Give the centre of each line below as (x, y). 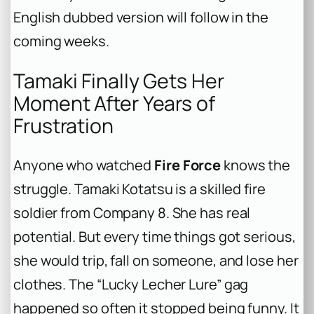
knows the (256, 165)
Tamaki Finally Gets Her (119, 81)
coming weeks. (61, 41)
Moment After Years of (114, 103)
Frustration (63, 125)
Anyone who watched (84, 165)
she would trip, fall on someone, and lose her (156, 261)
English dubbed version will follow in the (141, 17)
